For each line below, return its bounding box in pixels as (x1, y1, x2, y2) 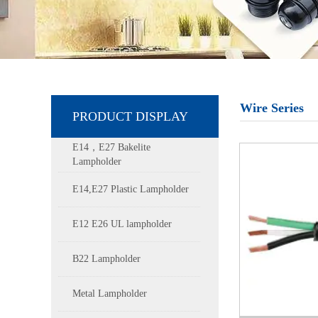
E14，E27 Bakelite (72, 142, 150, 153)
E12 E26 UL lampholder (72, 219, 172, 229)
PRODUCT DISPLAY (72, 109, 188, 124)
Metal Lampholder (72, 288, 147, 299)
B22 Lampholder (72, 253, 141, 264)
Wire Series (240, 101, 304, 115)
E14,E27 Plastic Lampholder (72, 184, 189, 194)
